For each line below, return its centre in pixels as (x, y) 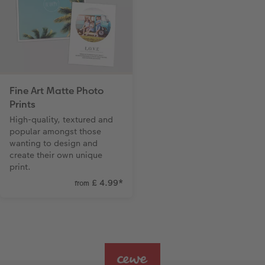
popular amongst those (55, 132)
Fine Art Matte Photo (56, 91)
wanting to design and (54, 143)
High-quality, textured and (61, 120)
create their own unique (56, 155)
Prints (22, 105)
